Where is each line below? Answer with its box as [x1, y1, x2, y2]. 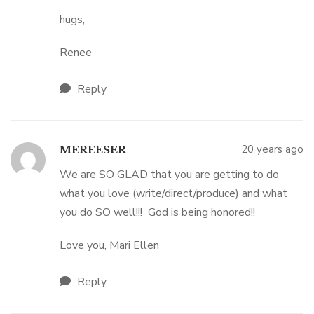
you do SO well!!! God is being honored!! [60, 205, 255, 220]
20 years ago [241, 142, 303, 156]
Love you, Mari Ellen [60, 238, 159, 253]
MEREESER [60, 143, 126, 156]
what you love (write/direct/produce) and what [60, 186, 287, 201]
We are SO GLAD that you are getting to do [60, 167, 279, 182]
